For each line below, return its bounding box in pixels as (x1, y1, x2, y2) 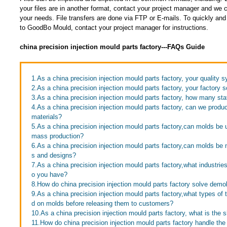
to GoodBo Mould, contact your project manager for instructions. (19, 24, 208, 31)
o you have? (31, 171, 67, 178)
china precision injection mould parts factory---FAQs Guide (19, 43, 205, 51)
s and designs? (31, 152, 76, 159)
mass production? (31, 132, 84, 140)
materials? (31, 113, 62, 121)
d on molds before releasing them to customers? (31, 200, 173, 207)
